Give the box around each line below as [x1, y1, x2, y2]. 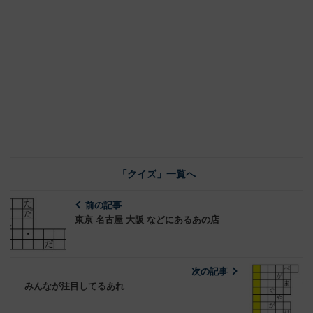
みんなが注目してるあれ [24, 280, 124, 291]
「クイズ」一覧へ [117, 168, 196, 180]
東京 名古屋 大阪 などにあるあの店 [75, 214, 219, 225]
